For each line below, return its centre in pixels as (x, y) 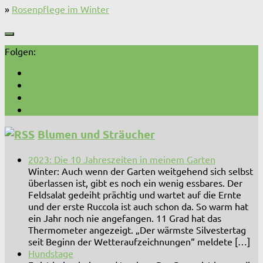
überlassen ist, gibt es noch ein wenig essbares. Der (135, 182)
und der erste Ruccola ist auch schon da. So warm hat (138, 206)
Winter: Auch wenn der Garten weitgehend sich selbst (141, 171)
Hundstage (51, 253)
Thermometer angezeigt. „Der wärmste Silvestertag (137, 229)
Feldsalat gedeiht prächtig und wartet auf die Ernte (135, 194)
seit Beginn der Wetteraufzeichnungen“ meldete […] (139, 241)
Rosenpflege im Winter (60, 9)
